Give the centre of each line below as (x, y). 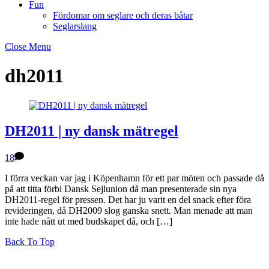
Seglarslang (75, 26)
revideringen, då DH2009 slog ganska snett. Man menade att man (129, 210)
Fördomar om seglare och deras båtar (123, 15)
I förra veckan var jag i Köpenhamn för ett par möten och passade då (134, 178)
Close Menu (28, 47)
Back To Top (30, 241)
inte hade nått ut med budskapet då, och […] (89, 221)
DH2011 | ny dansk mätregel (92, 131)
